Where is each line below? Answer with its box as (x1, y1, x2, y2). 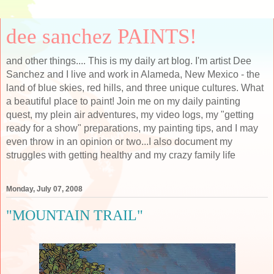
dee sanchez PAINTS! (6, 24, 197, 48)
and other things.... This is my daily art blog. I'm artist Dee (6, 56, 251, 66)
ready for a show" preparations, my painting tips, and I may (6, 123, 258, 133)
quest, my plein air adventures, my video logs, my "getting (6, 109, 254, 120)
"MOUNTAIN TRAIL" (6, 207, 143, 224)
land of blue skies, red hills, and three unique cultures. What (6, 83, 264, 93)
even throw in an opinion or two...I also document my (6, 136, 232, 147)
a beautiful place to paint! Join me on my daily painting (6, 96, 240, 106)
